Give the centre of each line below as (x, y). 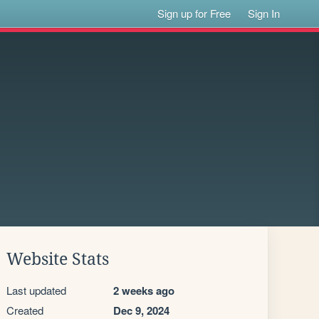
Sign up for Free (194, 13)
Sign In (264, 13)
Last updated (36, 290)
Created (25, 310)
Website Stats (58, 259)
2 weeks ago (144, 291)
